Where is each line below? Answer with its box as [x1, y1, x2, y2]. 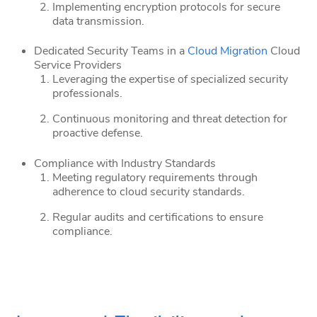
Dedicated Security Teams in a [34, 43, 188, 59]
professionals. [52, 86, 122, 102]
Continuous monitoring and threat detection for [52, 111, 287, 127]
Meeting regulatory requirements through [52, 169, 258, 185]
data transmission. [52, 13, 144, 29]
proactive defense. [52, 125, 143, 142]
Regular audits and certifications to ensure [52, 209, 263, 225]
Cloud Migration [188, 43, 267, 59]
